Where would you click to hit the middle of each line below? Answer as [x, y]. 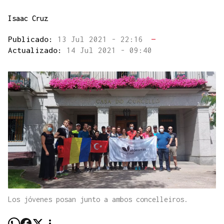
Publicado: [33, 39]
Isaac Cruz [28, 18]
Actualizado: [37, 50]
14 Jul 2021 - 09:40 [109, 50]
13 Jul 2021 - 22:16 [102, 39]
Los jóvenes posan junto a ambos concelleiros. [98, 199]
